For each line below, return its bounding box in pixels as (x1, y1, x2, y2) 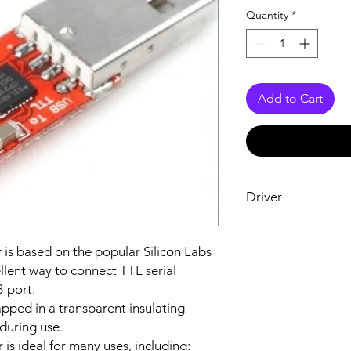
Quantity (246, 8, 288, 22)
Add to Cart (258, 91, 323, 106)
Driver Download (246, 219, 327, 233)
